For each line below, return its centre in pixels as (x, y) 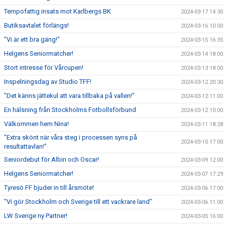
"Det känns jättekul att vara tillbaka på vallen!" (69, 96)
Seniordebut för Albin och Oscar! (51, 159)
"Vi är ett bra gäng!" (32, 39)
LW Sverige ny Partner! (36, 216)
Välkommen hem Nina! (36, 124)
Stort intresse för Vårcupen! (44, 68)
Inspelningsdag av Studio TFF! (48, 82)
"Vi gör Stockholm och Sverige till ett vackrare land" (78, 202)
